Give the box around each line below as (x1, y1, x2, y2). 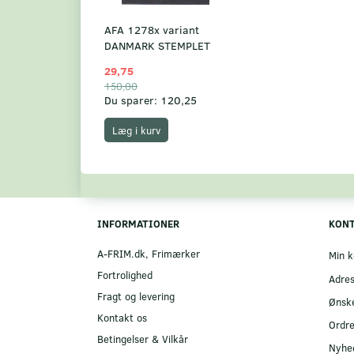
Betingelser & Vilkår (97, 332, 188, 346)
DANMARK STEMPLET (104, 38, 210, 54)
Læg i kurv (112, 123, 160, 137)
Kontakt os (97, 311, 147, 325)
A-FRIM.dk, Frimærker (97, 247, 200, 261)
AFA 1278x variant (104, 22, 199, 38)
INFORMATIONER (97, 217, 179, 231)
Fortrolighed (97, 268, 153, 282)
